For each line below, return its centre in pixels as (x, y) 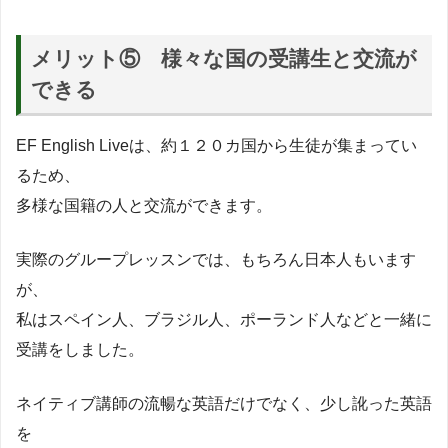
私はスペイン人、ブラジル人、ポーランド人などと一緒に (224, 320)
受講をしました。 (80, 350)
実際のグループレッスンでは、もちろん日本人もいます (216, 260)
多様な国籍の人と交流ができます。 (144, 206)
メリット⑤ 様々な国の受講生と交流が (224, 59)
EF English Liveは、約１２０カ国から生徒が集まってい (216, 146)
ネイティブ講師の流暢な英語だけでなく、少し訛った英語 (224, 404)
